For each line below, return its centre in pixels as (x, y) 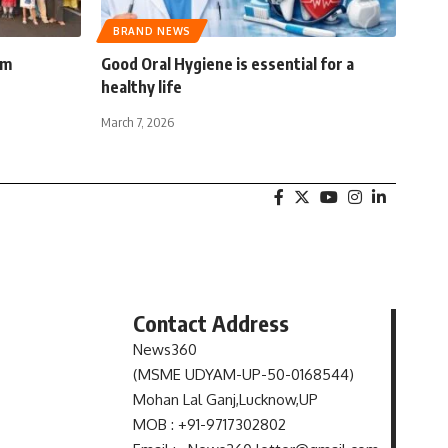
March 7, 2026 (137, 121)
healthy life (141, 86)
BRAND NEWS (152, 30)
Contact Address (211, 322)
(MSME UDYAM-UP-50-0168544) (244, 374)
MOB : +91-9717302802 (210, 424)
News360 (165, 349)
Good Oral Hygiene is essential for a (227, 63)
